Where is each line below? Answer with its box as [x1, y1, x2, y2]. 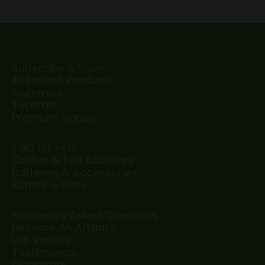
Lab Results [12, 232, 71, 247]
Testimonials [12, 244, 79, 260]
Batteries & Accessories [12, 164, 137, 180]
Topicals [12, 97, 57, 112]
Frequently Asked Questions [12, 207, 158, 222]
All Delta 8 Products [12, 72, 114, 88]
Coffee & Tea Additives [12, 152, 134, 167]
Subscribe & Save [12, 60, 104, 75]
